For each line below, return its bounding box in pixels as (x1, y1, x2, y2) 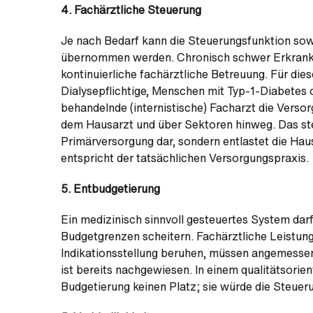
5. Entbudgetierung (61, 180, 160, 197)
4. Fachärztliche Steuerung (61, 1, 201, 18)
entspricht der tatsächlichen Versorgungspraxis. (61, 150, 309, 166)
